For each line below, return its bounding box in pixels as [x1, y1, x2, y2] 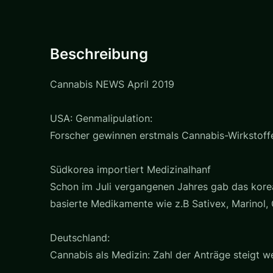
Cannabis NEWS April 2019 [50, 77, 174, 90]
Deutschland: [50, 231, 110, 244]
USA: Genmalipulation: [50, 112, 152, 124]
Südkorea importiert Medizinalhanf [50, 163, 211, 175]
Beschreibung [50, 44, 148, 63]
